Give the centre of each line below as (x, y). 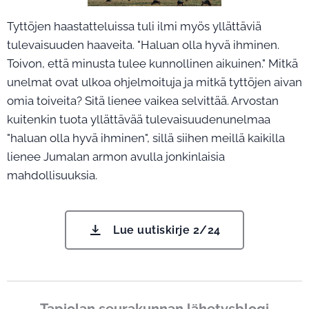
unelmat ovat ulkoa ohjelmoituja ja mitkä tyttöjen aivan (154, 82)
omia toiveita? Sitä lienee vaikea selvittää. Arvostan (143, 101)
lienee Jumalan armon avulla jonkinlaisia (116, 157)
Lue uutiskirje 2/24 (167, 230)
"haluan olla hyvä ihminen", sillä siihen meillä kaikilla (146, 138)
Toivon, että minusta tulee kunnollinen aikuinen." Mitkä (152, 64)
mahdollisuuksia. (52, 176)
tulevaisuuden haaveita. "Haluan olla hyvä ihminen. (143, 45)
